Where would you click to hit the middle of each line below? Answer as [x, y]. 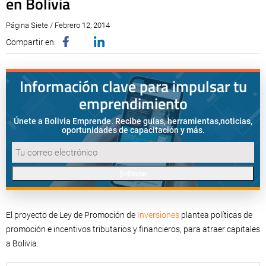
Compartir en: [31, 42]
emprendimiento [133, 104]
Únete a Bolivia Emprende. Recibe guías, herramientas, [117, 121]
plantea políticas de [216, 215]
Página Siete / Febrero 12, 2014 [58, 25]
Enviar [137, 174]
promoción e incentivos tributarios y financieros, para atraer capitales [133, 229]
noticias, [236, 121]
